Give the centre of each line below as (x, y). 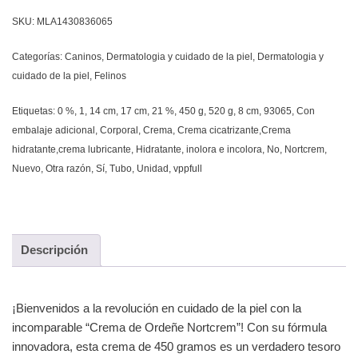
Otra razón (68, 168)
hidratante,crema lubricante (72, 149)
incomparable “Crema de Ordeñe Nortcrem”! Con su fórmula (169, 327)
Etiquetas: (35, 111)
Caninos (83, 56)
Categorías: (38, 56)
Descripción (54, 250)
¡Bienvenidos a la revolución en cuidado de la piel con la (157, 308)
